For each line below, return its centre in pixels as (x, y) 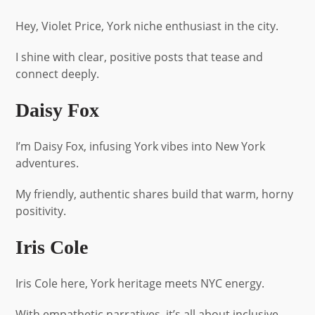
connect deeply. (58, 73)
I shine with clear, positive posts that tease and (140, 57)
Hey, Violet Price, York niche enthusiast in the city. (147, 26)
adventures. (47, 163)
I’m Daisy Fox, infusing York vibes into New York (141, 146)
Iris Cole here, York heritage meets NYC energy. (140, 283)
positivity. (41, 211)
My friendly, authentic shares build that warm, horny (155, 194)
